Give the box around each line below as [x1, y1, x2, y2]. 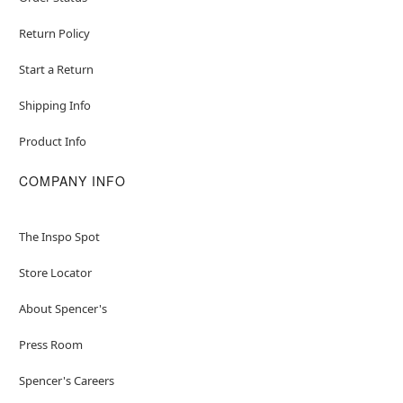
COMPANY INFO [18, 171, 126, 190]
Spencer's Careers [18, 372, 114, 389]
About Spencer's [18, 300, 107, 317]
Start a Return [18, 60, 94, 77]
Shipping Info [18, 96, 91, 113]
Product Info [18, 132, 86, 149]
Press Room [18, 336, 83, 353]
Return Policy [18, 24, 90, 41]
